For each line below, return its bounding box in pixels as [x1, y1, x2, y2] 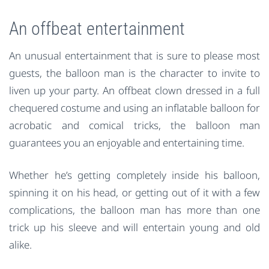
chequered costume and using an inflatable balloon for [9, 101, 260, 115]
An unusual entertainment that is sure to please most [9, 49, 260, 63]
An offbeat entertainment [9, 17, 185, 39]
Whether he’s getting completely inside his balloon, [9, 168, 260, 182]
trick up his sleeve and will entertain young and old [9, 220, 260, 234]
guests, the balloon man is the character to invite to [9, 66, 260, 80]
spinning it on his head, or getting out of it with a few [9, 185, 260, 199]
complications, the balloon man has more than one [9, 202, 260, 217]
